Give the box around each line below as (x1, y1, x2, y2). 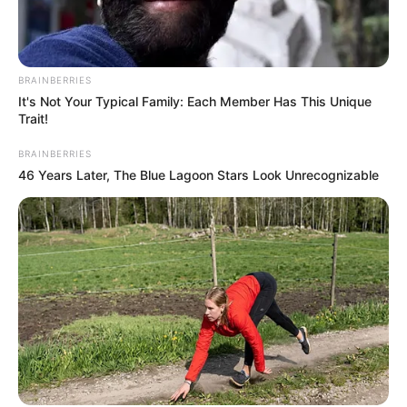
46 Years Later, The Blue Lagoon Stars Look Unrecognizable (18, 166, 379, 183)
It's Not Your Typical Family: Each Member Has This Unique (18, 93, 372, 109)
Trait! (18, 110, 48, 126)
